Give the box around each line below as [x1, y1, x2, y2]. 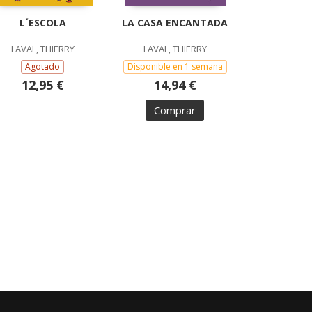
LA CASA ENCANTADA [122, 16, 228, 30]
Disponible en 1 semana [127, 61, 223, 73]
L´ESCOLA [19, 16, 66, 30]
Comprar [154, 103, 196, 118]
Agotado [25, 61, 60, 73]
